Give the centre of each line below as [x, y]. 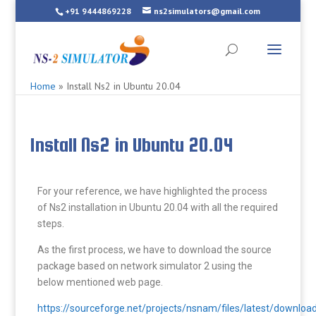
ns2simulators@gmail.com [207, 11]
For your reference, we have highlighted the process [152, 191]
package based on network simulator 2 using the [145, 266]
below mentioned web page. [100, 282]
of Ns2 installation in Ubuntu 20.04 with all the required [157, 207]
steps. [50, 224]
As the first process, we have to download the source [154, 250]
